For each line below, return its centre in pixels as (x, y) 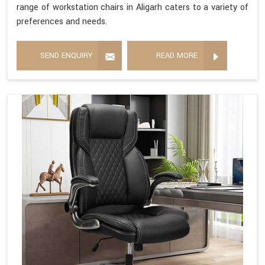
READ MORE (177, 55)
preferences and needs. (62, 21)
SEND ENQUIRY (66, 55)
